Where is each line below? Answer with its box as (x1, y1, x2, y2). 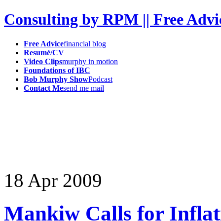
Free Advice (24, 39, 64, 48)
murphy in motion (62, 57, 118, 66)
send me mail (63, 83, 104, 92)
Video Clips (24, 57, 62, 66)
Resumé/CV (24, 48, 64, 57)
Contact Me (24, 83, 63, 92)
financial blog (64, 39, 106, 48)
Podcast (88, 74, 112, 83)
